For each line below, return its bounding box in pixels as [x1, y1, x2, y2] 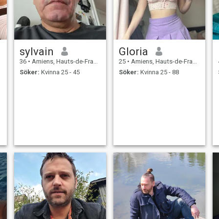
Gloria [118, 44, 148, 58]
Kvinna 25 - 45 [39, 68, 80, 76]
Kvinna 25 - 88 [138, 68, 179, 76]
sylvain [19, 44, 54, 58]
